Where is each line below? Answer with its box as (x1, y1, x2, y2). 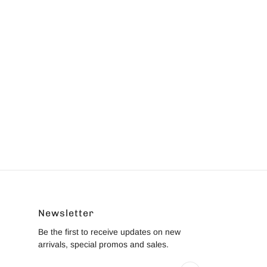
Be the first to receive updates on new (38, 226, 181, 237)
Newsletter (38, 207, 94, 219)
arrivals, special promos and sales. (38, 239, 169, 249)
